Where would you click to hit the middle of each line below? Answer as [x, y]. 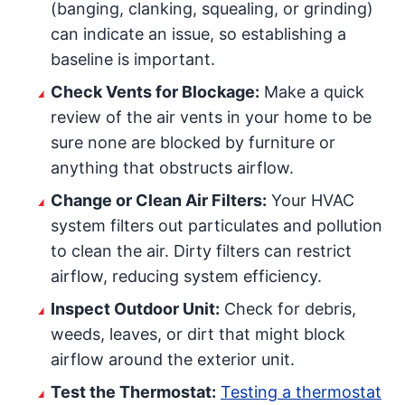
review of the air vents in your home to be [211, 117]
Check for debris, [288, 309]
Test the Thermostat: [133, 392]
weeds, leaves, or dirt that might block [198, 334]
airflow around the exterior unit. [173, 359]
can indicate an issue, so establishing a [198, 34]
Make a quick [312, 92]
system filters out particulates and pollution [217, 226]
